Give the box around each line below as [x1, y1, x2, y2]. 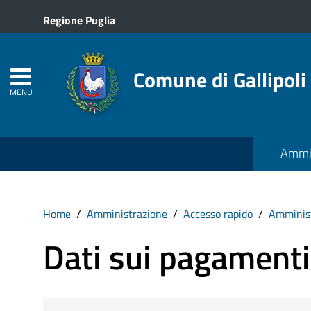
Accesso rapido [183, 205, 253, 222]
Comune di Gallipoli [133, 63, 306, 96]
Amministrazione [87, 205, 167, 222]
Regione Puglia [43, 12, 115, 28]
